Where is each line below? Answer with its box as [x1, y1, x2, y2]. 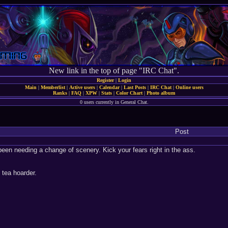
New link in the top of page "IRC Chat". [49, 66, 179, 75]
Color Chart [116, 90, 142, 96]
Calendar [99, 84, 120, 90]
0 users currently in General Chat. [79, 99, 149, 105]
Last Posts [123, 84, 146, 90]
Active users [69, 84, 95, 90]
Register [97, 77, 114, 83]
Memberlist [40, 84, 65, 90]
